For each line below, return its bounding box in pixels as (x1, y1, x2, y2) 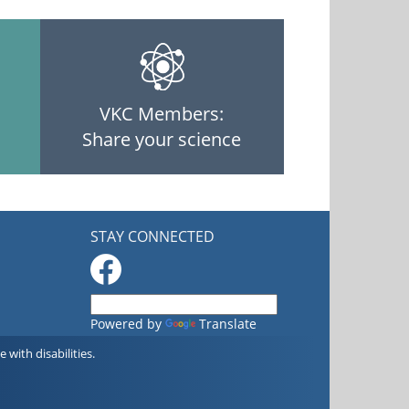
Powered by (89, 315, 165, 333)
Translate (198, 315, 257, 333)
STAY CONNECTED (89, 226, 215, 247)
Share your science (82, 126, 242, 152)
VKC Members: (100, 100, 225, 126)
